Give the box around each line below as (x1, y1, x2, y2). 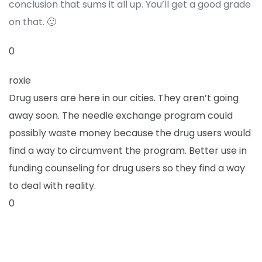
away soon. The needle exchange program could (9, 109, 233, 122)
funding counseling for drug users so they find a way (9, 161, 245, 175)
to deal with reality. (9, 179, 96, 192)
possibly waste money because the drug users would (9, 126, 251, 140)
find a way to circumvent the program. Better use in (9, 144, 247, 157)
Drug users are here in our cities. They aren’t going (9, 91, 239, 105)
